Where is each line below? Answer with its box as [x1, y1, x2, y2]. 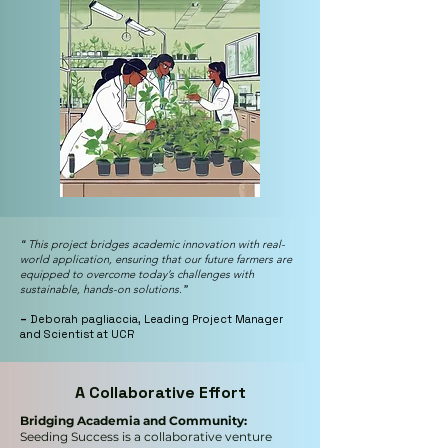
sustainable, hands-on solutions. [20, 282, 182, 296]
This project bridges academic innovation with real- [28, 237, 285, 251]
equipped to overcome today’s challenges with [20, 267, 254, 281]
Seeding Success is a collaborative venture [20, 429, 272, 444]
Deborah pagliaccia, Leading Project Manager [30, 312, 283, 326]
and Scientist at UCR [20, 327, 134, 341]
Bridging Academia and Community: [20, 413, 247, 428]
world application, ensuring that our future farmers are [20, 252, 292, 266]
